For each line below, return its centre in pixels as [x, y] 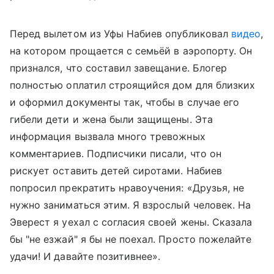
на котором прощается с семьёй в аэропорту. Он [131, 51]
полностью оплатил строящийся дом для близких [133, 85]
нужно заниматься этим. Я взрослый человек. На [131, 205]
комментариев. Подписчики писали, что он [116, 154]
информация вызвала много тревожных [108, 136]
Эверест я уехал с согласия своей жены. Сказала [131, 222]
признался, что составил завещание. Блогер [118, 68]
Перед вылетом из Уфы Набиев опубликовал [120, 34]
